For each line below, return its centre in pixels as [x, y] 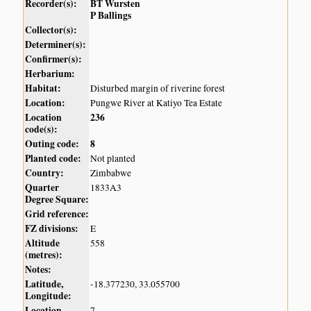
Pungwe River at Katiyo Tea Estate [157, 103]
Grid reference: [57, 214]
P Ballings [111, 16]
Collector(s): [51, 30]
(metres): [44, 255]
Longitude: [49, 296]
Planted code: [53, 159]
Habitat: [43, 89]
